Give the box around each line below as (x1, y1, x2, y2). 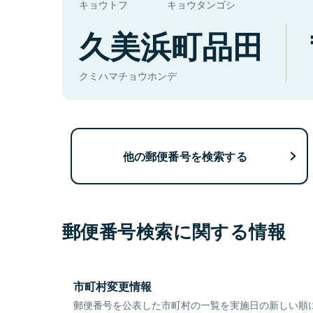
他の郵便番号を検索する (122, 147, 247, 164)
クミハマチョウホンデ (79, 68, 177, 83)
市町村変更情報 (73, 278, 152, 295)
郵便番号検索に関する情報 (62, 218, 286, 245)
